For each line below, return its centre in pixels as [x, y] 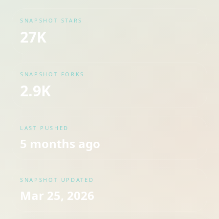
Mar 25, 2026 [57, 195]
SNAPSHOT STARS [51, 20]
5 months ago [60, 143]
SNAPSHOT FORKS [52, 74]
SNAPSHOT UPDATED [57, 180]
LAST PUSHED [45, 128]
